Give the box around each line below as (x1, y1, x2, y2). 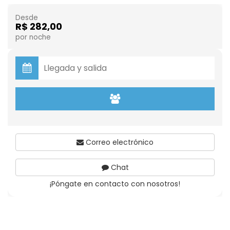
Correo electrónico (84, 137, 154, 147)
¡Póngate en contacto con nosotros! (50, 179, 180, 189)
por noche (15, 32, 51, 42)
